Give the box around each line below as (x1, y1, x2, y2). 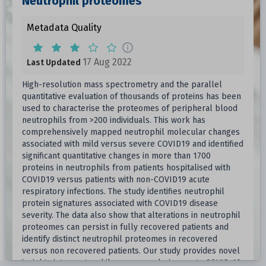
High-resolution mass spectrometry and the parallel (21, 80, 222, 90)
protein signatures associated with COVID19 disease (21, 198, 218, 208)
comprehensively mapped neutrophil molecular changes (21, 127, 240, 137)
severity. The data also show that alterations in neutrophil (21, 210, 240, 220)
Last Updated (26, 58, 81, 68)
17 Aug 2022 (82, 56, 132, 68)
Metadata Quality (26, 22, 102, 33)
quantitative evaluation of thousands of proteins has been (21, 91, 241, 102)
